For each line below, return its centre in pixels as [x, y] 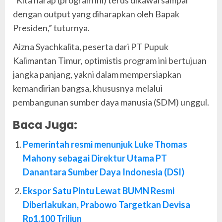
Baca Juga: [45, 125]
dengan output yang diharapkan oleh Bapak [96, 14]
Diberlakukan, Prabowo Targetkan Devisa [107, 205]
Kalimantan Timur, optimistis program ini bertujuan [110, 61]
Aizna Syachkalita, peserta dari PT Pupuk [91, 47]
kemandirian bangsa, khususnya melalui [88, 88]
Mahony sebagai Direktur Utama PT [95, 158]
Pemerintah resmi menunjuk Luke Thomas [105, 144]
